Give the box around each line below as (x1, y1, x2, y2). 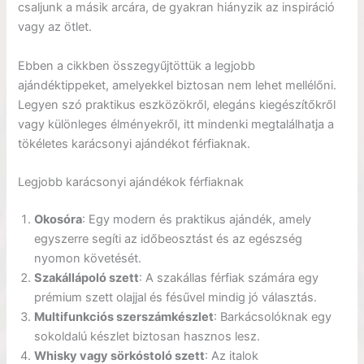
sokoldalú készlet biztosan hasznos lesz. (34, 328, 261, 344)
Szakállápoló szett (34, 270, 140, 285)
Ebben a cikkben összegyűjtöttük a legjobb (18, 58, 256, 73)
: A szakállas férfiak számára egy (139, 270, 319, 285)
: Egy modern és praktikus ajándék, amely (82, 211, 312, 227)
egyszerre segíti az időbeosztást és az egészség (34, 231, 303, 246)
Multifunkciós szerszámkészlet (34, 309, 214, 324)
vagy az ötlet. (18, 19, 93, 35)
